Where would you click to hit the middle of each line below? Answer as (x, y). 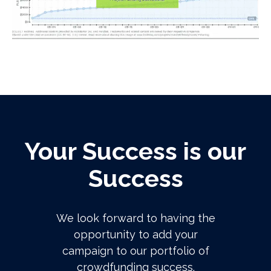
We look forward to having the (135, 218)
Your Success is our (135, 151)
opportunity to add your (135, 234)
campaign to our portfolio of (135, 251)
